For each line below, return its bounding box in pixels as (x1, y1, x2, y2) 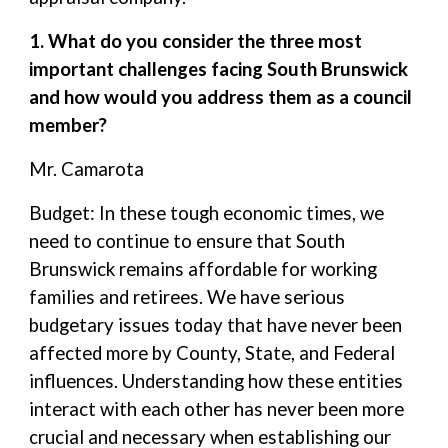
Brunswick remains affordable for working (29, 258, 378, 280)
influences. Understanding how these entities (29, 370, 404, 392)
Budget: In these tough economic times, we (29, 202, 385, 224)
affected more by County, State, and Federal (29, 342, 396, 364)
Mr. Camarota (29, 158, 145, 180)
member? (29, 114, 108, 136)
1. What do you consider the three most (29, 30, 363, 52)
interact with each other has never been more (29, 398, 405, 420)
